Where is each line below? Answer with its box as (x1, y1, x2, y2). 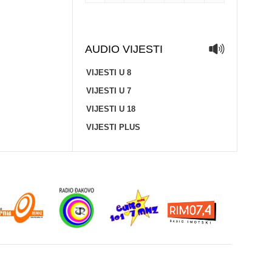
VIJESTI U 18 (86, 104, 135, 114)
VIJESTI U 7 (86, 86, 131, 95)
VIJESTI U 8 (86, 68, 131, 77)
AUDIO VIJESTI (84, 43, 163, 55)
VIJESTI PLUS (86, 123, 140, 132)
